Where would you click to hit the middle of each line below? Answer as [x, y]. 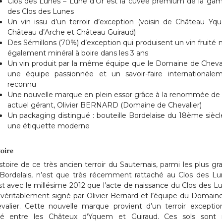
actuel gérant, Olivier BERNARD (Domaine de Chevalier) [104, 105]
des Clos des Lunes [40, 11]
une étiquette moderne [48, 126]
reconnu [22, 84]
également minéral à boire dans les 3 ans [78, 53]
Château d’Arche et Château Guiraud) [71, 32]
